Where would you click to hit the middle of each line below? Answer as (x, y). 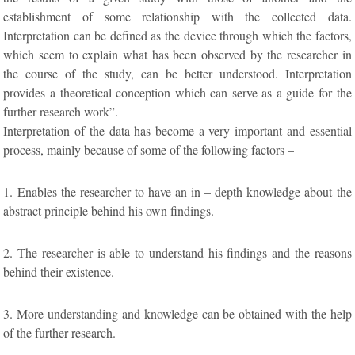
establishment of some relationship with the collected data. (177, 16)
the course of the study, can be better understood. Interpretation (177, 73)
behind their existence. (59, 271)
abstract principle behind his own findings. (109, 210)
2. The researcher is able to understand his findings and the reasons (177, 252)
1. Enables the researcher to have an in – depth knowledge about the (177, 191)
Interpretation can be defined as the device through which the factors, (177, 35)
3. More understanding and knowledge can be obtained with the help (177, 313)
